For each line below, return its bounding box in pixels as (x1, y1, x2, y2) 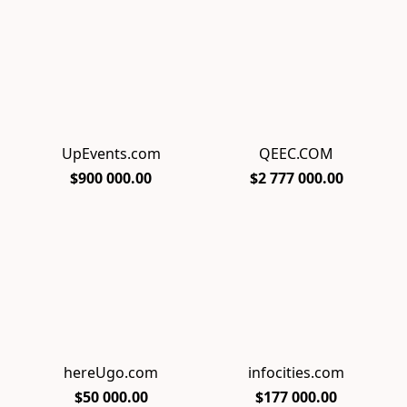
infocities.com (248, 362, 344, 382)
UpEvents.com (61, 144, 161, 164)
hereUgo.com (64, 362, 158, 382)
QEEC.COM (259, 144, 333, 164)
